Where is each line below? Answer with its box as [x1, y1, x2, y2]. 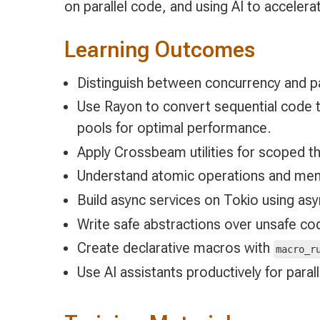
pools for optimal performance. [76, 119, 271, 137]
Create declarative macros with [76, 239, 274, 257]
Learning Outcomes [64, 36, 255, 64]
